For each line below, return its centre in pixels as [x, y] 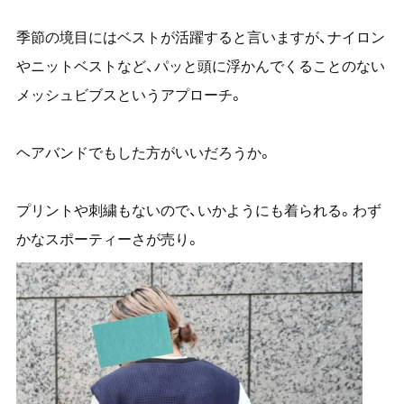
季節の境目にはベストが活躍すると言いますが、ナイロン [200, 37]
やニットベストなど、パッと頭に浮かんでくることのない [200, 66]
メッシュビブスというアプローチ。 [129, 95]
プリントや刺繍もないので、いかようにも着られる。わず [198, 211]
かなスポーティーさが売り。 [108, 239]
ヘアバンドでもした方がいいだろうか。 [144, 153]
